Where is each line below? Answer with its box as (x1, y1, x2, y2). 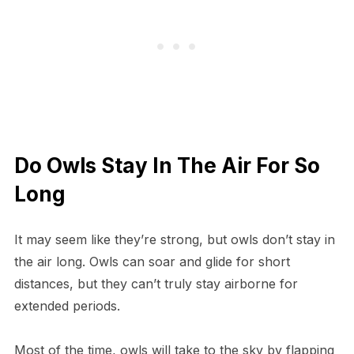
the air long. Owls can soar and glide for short (13, 254, 290, 270)
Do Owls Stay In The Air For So (13, 153, 320, 179)
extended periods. (13, 298, 128, 314)
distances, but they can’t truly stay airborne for (13, 276, 298, 292)
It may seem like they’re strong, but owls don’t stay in (13, 232, 335, 248)
